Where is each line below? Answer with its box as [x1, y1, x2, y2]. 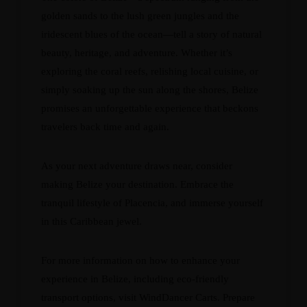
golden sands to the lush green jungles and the [41, 10, 239, 21]
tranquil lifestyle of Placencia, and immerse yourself [41, 197, 263, 208]
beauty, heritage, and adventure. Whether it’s [41, 47, 232, 58]
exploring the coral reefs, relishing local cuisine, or [41, 66, 258, 77]
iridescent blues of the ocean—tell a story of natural [41, 29, 262, 40]
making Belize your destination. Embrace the [41, 179, 234, 190]
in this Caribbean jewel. [41, 216, 142, 227]
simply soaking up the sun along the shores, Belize [41, 84, 258, 95]
